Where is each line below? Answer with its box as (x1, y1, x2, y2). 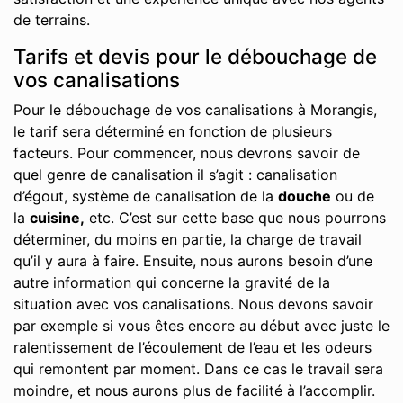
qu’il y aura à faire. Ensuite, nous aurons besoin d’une (13, 252, 372, 270)
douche (278, 187, 331, 205)
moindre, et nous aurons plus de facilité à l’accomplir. (13, 381, 375, 399)
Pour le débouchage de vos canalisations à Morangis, (13, 101, 377, 119)
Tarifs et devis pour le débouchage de (13, 44, 377, 68)
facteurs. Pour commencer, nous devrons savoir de (13, 144, 360, 162)
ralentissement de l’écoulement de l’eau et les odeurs (13, 338, 372, 356)
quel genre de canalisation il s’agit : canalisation (13, 166, 337, 184)
